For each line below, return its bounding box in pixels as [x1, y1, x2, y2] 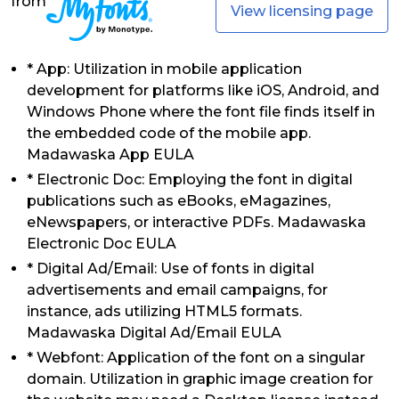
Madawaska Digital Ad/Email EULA [27, 324, 281, 341]
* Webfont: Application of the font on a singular [27, 349, 365, 366]
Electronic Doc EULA [27, 235, 176, 252]
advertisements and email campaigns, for [27, 281, 328, 298]
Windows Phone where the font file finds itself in [27, 103, 375, 120]
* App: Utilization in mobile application [27, 61, 302, 77]
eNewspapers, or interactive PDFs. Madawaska [27, 214, 366, 231]
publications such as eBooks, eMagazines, [27, 192, 330, 209]
